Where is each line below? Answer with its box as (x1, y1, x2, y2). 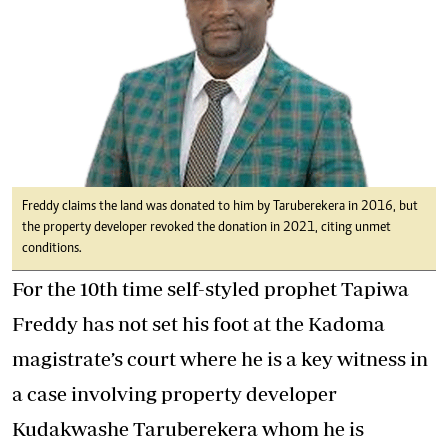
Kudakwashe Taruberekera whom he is (12, 416, 364, 440)
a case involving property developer (12, 381, 337, 405)
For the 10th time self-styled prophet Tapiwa (12, 276, 409, 300)
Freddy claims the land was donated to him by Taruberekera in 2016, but (22, 199, 418, 214)
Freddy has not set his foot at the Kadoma (12, 311, 385, 335)
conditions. (22, 241, 82, 256)
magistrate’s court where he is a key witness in (12, 346, 428, 370)
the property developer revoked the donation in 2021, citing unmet (22, 220, 391, 235)
